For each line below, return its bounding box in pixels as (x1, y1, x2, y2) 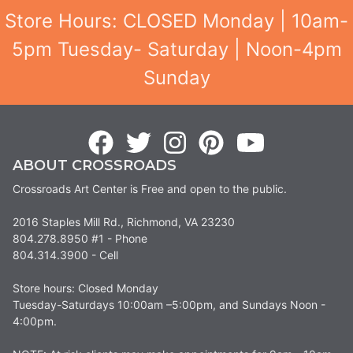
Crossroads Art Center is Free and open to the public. (13, 182, 287, 196)
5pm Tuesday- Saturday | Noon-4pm (11, 38, 342, 61)
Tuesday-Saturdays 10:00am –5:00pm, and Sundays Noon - (13, 298, 325, 312)
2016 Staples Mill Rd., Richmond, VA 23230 (13, 215, 235, 229)
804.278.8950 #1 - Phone (13, 232, 147, 246)
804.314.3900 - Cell (13, 248, 118, 262)
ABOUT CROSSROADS (13, 157, 176, 175)
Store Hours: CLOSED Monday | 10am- (5, 9, 348, 33)
